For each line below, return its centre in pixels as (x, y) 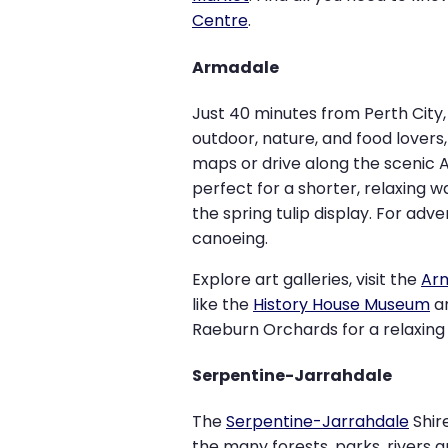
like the (222, 304)
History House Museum (341, 304)
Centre (220, 21)
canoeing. (230, 238)
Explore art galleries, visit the (306, 279)
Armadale (235, 67)
